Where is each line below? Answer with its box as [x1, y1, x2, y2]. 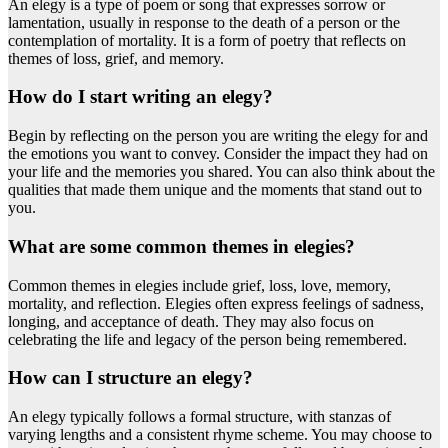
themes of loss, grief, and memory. [8, 49, 224, 67]
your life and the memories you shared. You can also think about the [8, 163, 435, 181]
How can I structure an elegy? [8, 367, 253, 389]
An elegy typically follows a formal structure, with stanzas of [8, 408, 391, 426]
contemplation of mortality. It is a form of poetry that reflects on [8, 31, 406, 49]
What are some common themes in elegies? [8, 235, 355, 257]
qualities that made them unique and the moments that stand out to [8, 181, 422, 199]
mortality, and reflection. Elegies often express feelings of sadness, [8, 294, 424, 312]
